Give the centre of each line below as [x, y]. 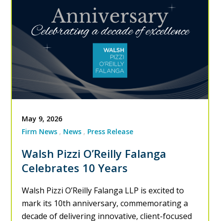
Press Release [110, 132]
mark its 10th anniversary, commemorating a [105, 203]
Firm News [40, 132]
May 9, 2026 [42, 119]
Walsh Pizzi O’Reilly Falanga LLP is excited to [103, 191]
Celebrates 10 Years [75, 168]
